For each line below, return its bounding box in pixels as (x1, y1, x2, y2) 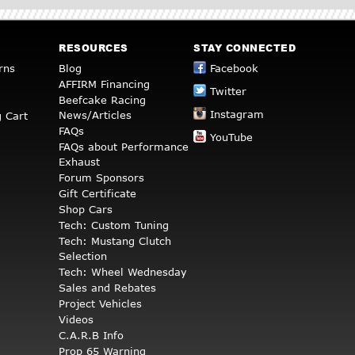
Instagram (210, 108, 264, 121)
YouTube (210, 131, 253, 144)
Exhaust (59, 155, 100, 169)
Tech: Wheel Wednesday (59, 265, 187, 279)
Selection (59, 250, 107, 263)
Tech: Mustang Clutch (59, 235, 171, 248)
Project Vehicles (59, 297, 142, 311)
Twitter (210, 85, 246, 98)
